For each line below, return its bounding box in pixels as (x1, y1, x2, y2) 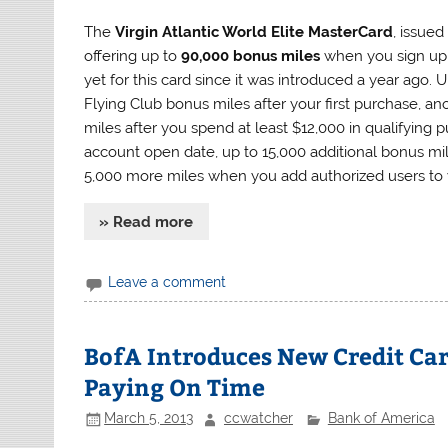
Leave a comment (108, 274, 227, 291)
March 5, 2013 (104, 410, 194, 427)
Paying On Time (84, 370, 266, 402)
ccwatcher (223, 410, 293, 427)
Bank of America (327, 410, 435, 427)
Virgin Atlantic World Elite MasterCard (115, 23, 394, 42)
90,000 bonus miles (181, 47, 321, 66)
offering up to (84, 47, 182, 66)
